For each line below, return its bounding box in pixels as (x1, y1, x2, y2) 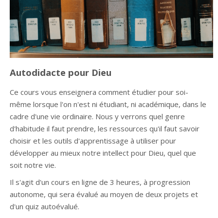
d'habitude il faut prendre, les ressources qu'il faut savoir (10, 124, 200, 134)
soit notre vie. (10, 160, 56, 170)
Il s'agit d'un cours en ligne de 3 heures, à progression (10, 177, 190, 187)
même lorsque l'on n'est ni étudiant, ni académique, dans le (10, 99, 206, 109)
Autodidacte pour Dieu (10, 66, 111, 79)
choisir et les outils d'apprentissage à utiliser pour (10, 136, 176, 146)
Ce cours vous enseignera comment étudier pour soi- (10, 87, 188, 97)
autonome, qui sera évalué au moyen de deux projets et (10, 189, 198, 200)
